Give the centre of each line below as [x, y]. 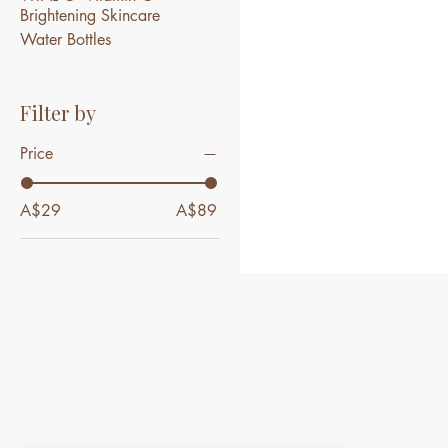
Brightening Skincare [90, 16]
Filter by [58, 113]
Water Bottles [65, 40]
